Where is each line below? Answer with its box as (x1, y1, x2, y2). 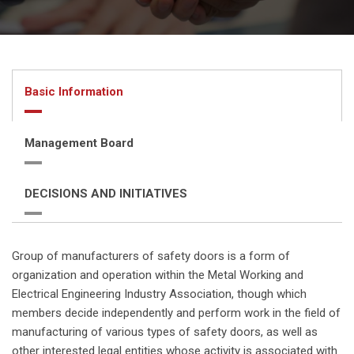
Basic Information (24, 84, 123, 99)
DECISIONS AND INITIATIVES (24, 186, 187, 201)
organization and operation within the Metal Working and (12, 267, 303, 282)
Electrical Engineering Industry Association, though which (12, 286, 307, 301)
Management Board (24, 135, 134, 150)
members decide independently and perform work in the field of (12, 305, 341, 320)
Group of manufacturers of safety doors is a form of (12, 248, 290, 263)
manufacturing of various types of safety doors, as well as (12, 324, 318, 339)
